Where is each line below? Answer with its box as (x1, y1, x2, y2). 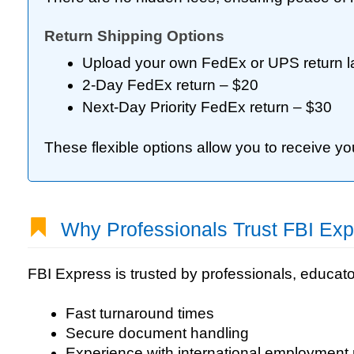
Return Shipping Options (44, 28, 224, 45)
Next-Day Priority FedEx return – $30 (82, 99, 332, 116)
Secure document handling (66, 325, 249, 342)
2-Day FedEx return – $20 (82, 77, 258, 94)
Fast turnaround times (66, 305, 214, 322)
